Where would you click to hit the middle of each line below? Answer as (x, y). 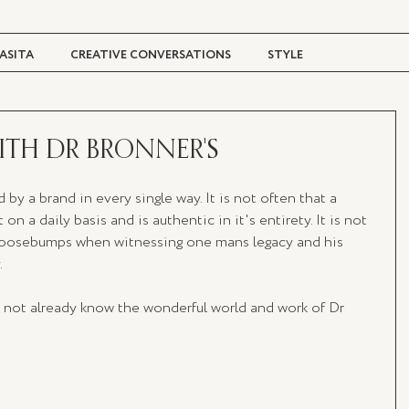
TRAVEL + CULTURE (91, 128)
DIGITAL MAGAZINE (240, 128)
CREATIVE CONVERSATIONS (151, 55)
